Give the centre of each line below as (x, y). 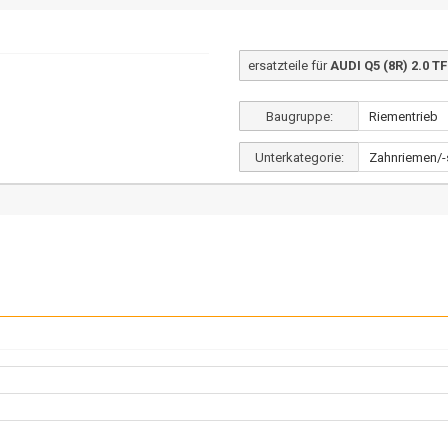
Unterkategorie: (299, 157)
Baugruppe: (299, 116)
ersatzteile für (288, 65)
